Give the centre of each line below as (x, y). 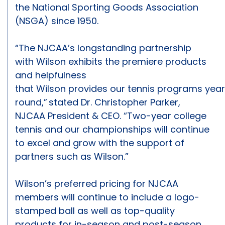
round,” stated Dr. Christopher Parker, (98, 102)
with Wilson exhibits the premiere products (111, 62)
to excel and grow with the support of (100, 143)
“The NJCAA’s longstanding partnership (103, 48)
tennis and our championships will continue (112, 130)
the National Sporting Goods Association (107, 8)
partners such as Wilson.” (73, 157)
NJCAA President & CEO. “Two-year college (111, 116)
